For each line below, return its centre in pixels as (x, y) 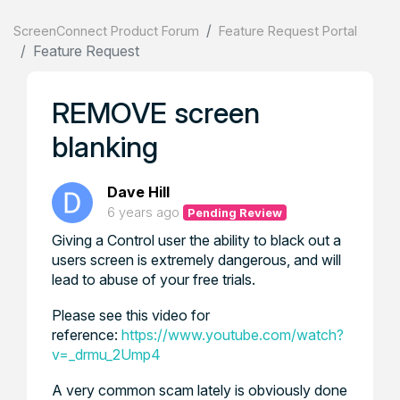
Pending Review (235, 212)
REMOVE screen (156, 113)
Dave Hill (138, 192)
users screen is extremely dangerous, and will (196, 260)
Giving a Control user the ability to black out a (196, 240)
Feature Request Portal (288, 31)
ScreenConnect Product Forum (106, 31)
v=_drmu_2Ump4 (106, 354)
